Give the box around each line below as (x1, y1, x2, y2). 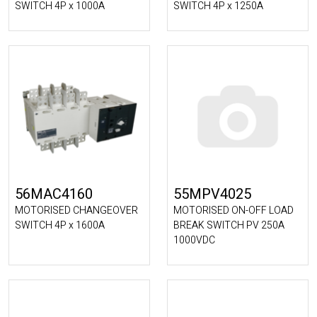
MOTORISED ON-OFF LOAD (173, 203, 294, 218)
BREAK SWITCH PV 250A (173, 218, 284, 233)
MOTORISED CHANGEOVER (15, 203, 138, 218)
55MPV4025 (173, 184, 251, 204)
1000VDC (173, 233, 215, 248)
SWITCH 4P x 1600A (15, 218, 105, 233)
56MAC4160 (15, 184, 93, 204)
